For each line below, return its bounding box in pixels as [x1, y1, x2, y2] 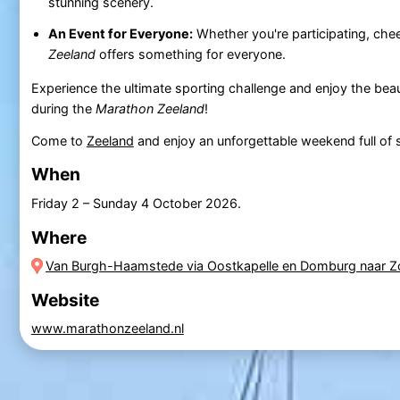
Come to [30, 132, 87, 148]
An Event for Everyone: [47, 26, 193, 42]
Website [30, 288, 99, 311]
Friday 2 [30, 195, 79, 211]
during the [30, 100, 96, 116]
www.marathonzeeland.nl [30, 321, 184, 337]
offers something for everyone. [95, 46, 286, 62]
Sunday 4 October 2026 [92, 195, 237, 211]
